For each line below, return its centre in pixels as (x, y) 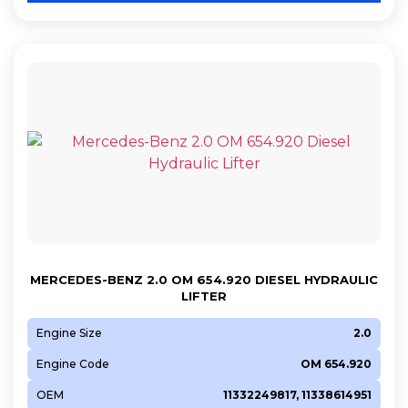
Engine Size (69, 332)
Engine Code (73, 363)
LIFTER (204, 296)
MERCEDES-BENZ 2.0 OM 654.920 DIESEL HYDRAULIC (204, 279)
